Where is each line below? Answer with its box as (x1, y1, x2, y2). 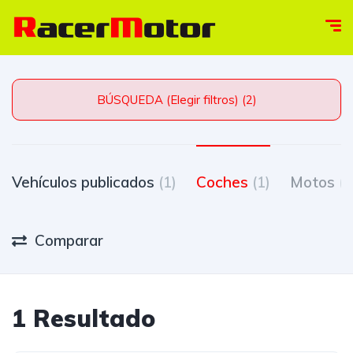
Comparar (35, 231, 103, 250)
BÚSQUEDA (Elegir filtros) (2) (241, 92, 257, 107)
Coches (196, 173, 252, 191)
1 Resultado (12, 303, 155, 333)
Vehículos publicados (12, 173, 158, 191)
